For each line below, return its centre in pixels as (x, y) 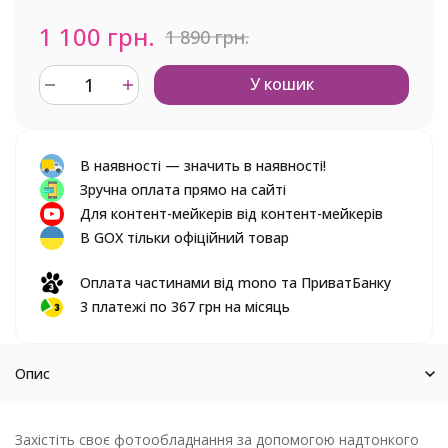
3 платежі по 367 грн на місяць (185, 306)
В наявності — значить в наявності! (203, 165)
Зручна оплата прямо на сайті (183, 189)
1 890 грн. (207, 36)
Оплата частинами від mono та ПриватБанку (235, 282)
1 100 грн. (97, 36)
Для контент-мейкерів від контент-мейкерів (231, 213)
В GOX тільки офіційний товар (184, 237)
